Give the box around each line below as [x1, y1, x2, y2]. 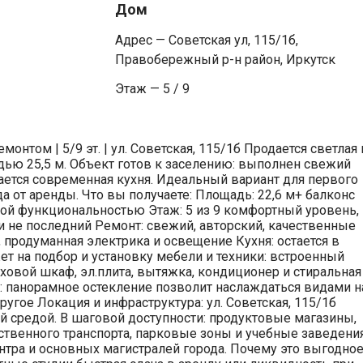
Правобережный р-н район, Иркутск [114, 51, 335, 67]
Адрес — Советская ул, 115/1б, [114, 32, 298, 48]
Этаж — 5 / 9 [114, 80, 190, 96]
